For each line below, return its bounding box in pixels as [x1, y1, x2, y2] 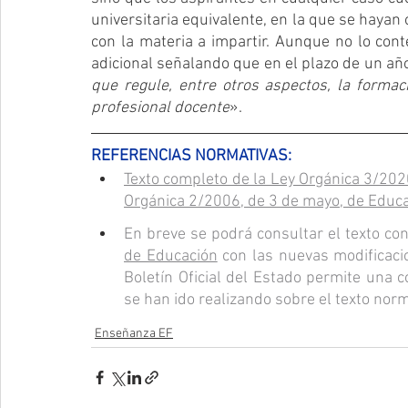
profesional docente [91, 97, 229, 117]
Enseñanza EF [95, 325, 173, 342]
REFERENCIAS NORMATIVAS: [91, 146, 291, 166]
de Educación [124, 246, 218, 266]
